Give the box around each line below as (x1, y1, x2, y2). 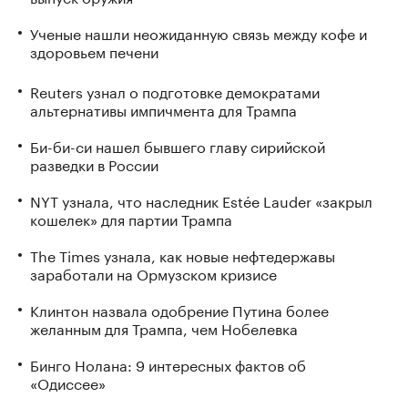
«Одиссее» (30, 370, 106, 393)
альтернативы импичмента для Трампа (30, 97, 297, 120)
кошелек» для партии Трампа (30, 206, 232, 229)
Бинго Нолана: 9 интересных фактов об (30, 352, 306, 375)
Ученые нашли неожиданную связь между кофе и (30, 21, 367, 44)
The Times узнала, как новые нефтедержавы (30, 242, 335, 266)
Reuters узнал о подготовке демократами (30, 78, 320, 102)
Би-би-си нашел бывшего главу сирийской (30, 133, 325, 157)
